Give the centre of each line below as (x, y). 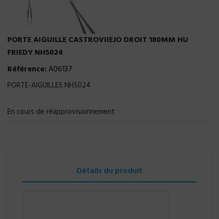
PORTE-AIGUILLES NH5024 (49, 86)
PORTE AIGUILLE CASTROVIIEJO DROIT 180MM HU (98, 40)
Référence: (27, 69)
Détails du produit (109, 171)
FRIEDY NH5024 (35, 53)
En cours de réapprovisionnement (61, 112)
